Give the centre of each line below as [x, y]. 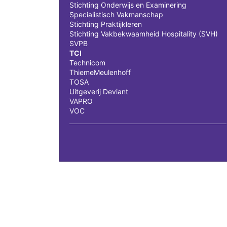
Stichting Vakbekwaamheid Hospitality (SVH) [144, 34]
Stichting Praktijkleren [106, 24]
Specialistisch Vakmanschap [116, 14]
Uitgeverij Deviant [99, 91]
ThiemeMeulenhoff [100, 72]
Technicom [87, 63]
